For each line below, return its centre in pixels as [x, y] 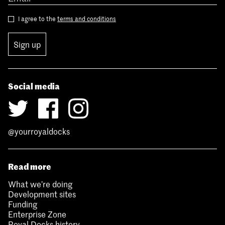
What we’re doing [40, 184]
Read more [30, 166]
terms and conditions [87, 19]
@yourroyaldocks [39, 131]
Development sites [42, 194]
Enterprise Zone [37, 214]
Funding [23, 204]
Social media [34, 86]
